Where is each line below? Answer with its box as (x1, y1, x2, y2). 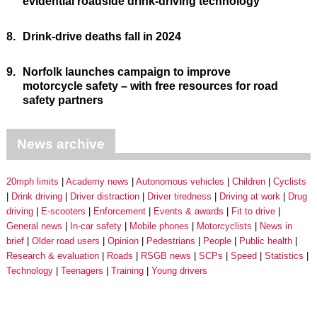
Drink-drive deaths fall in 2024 (22, 30, 181, 42)
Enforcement (93, 205, 146, 217)
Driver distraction (69, 190, 139, 202)
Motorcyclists (196, 220, 252, 231)
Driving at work (219, 190, 280, 202)
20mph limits (6, 175, 59, 187)
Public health (238, 235, 292, 246)
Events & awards (153, 205, 224, 217)
